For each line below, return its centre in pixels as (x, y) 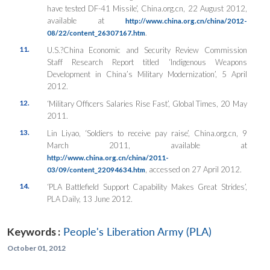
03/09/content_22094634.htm (96, 169)
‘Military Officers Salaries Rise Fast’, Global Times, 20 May (147, 103)
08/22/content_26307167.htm (96, 32)
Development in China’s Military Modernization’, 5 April (147, 74)
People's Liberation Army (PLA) (137, 231)
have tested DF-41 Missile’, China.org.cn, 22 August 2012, (147, 8)
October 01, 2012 (36, 248)
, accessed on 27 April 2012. (193, 169)
